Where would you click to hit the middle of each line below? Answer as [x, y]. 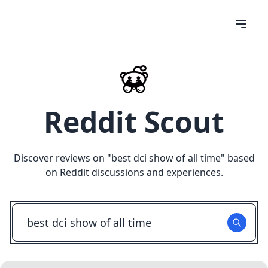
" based [237, 158]
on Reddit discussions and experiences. [134, 172]
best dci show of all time [166, 158]
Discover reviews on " [62, 158]
